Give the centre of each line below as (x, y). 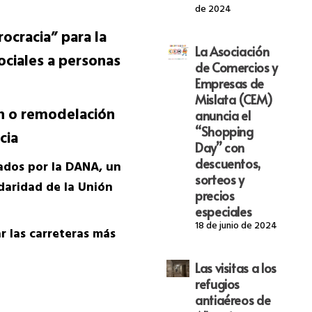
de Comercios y (236, 68)
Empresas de (229, 84)
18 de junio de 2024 (236, 227)
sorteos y (219, 180)
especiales (223, 212)
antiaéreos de (233, 300)
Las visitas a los (235, 268)
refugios (217, 284)
